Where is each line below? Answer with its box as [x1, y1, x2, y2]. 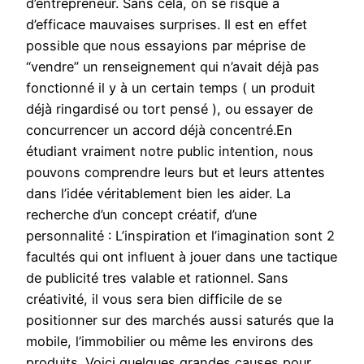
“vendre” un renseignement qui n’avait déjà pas [26, 58, 319, 76]
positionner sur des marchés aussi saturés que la [26, 312, 334, 329]
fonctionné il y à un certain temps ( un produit [26, 80, 315, 97]
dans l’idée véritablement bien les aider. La [26, 185, 291, 202]
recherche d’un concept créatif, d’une [26, 206, 257, 223]
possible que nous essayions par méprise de [26, 37, 305, 54]
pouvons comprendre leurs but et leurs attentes [26, 164, 325, 181]
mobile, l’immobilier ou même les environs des [26, 333, 314, 350]
